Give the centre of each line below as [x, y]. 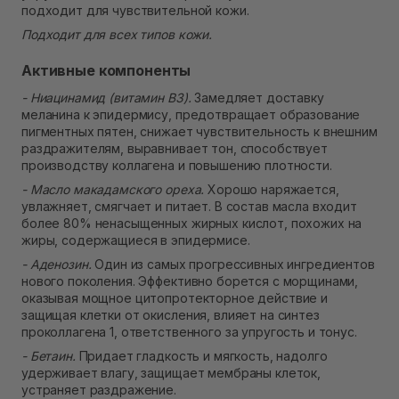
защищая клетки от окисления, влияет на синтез [171, 315]
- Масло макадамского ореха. [113, 190]
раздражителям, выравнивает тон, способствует [175, 149]
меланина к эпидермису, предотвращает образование [191, 115]
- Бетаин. [50, 356]
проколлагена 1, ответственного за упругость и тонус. [189, 332]
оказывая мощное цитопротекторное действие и [175, 298]
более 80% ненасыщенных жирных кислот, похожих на [192, 224]
